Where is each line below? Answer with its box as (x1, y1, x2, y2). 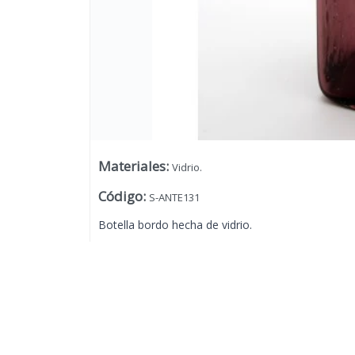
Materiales (97, 157, 166, 176)
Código (97, 187, 143, 206)
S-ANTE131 (148, 190, 200, 205)
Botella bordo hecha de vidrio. (97, 217, 252, 233)
